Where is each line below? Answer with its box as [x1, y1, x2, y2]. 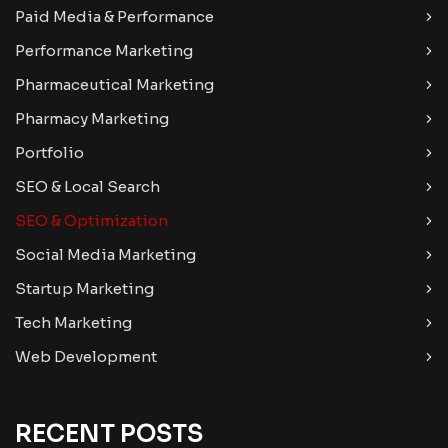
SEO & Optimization [15, 211, 168, 231]
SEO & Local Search [15, 177, 160, 197]
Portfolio [15, 143, 84, 163]
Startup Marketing [15, 279, 154, 299]
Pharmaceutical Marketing [15, 75, 214, 95]
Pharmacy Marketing [15, 109, 169, 129]
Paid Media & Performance [15, 7, 214, 27]
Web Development [15, 347, 157, 367]
